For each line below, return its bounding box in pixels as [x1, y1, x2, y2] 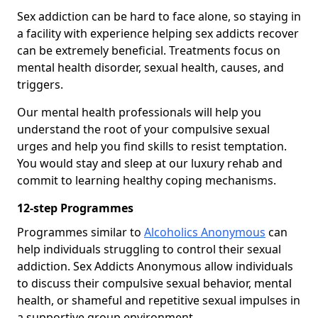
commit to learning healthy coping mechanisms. [17, 172, 276, 189]
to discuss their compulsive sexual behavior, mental [17, 275, 292, 292]
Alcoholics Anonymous [144, 224, 265, 241]
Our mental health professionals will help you [17, 104, 261, 121]
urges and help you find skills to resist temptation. [17, 138, 287, 155]
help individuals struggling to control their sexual [17, 241, 281, 258]
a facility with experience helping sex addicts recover [17, 26, 299, 42]
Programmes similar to [17, 224, 144, 241]
